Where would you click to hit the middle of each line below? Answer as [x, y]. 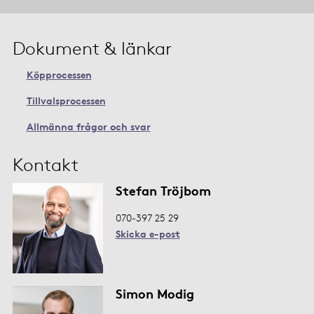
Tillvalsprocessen [66, 100]
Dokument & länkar [92, 48]
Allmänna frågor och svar [88, 126]
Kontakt [45, 164]
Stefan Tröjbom [163, 190]
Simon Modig [155, 293]
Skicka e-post [148, 234]
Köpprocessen [59, 74]
